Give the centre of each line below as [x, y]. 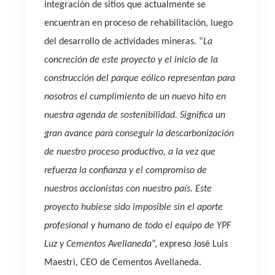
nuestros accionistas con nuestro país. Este [128, 189]
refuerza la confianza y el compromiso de [126, 171]
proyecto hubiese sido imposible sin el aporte [134, 207]
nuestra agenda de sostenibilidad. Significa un [135, 115]
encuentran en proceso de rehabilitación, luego [138, 23]
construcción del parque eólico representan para [140, 79]
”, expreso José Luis [190, 244]
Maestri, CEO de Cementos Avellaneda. [123, 263]
